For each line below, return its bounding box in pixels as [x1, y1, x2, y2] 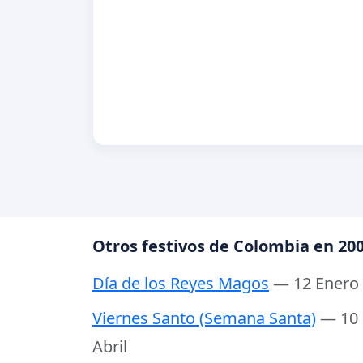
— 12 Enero [273, 272, 359, 295]
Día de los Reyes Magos [92, 272, 269, 295]
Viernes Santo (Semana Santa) [92, 307, 316, 330]
